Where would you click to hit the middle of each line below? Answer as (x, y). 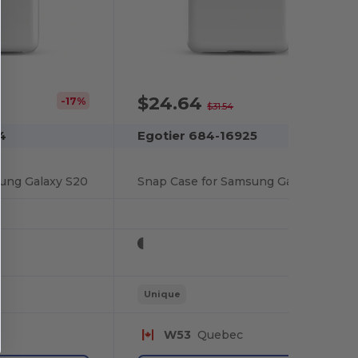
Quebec (217, 334)
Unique (162, 294)
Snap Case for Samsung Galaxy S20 (239, 181)
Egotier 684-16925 (198, 135)
